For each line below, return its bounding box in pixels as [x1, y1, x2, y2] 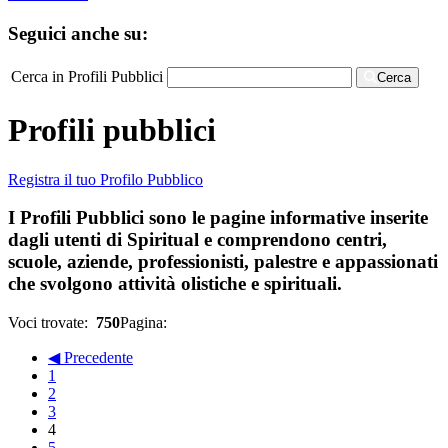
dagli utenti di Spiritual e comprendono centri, [8, 229, 387, 251]
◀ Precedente [48, 349, 133, 366]
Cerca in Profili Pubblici [11, 67, 163, 85]
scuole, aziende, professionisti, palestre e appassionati [8, 251, 438, 273]
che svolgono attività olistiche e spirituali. [8, 273, 342, 295]
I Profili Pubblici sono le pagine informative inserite [8, 207, 428, 229]
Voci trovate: [8, 314, 96, 331]
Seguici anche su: [8, 22, 148, 44]
